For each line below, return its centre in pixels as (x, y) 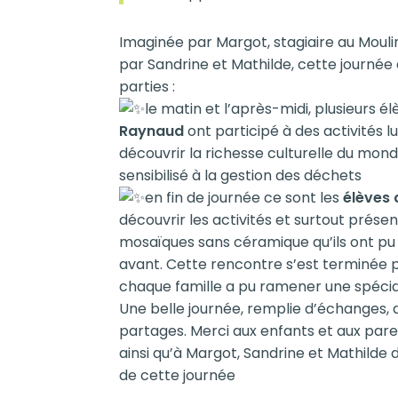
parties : (147, 87)
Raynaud (152, 131)
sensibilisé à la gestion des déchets (241, 176)
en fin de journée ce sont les (244, 198)
